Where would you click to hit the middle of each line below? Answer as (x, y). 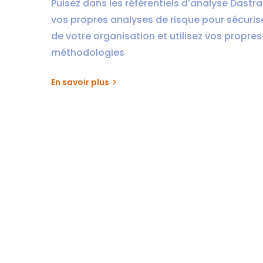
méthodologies (88, 52)
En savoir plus (80, 82)
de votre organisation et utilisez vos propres (156, 36)
